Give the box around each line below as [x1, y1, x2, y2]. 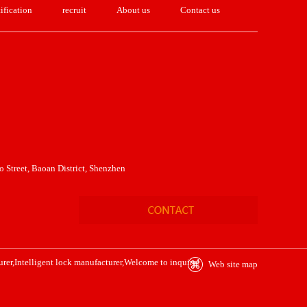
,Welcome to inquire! [122, 257, 199, 267]
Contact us [180, 5, 220, 15]
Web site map [208, 259, 258, 269]
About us [116, 5, 150, 15]
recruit [62, 5, 86, 15]
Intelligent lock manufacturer [14, 257, 122, 267]
